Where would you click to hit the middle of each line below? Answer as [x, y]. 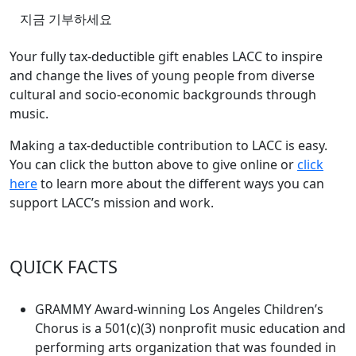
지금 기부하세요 [66, 19]
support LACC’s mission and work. [112, 203]
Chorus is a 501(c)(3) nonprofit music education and [190, 328]
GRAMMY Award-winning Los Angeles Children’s [179, 309]
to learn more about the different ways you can [181, 184]
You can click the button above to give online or [153, 164]
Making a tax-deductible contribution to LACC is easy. [168, 145]
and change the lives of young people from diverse [162, 75]
